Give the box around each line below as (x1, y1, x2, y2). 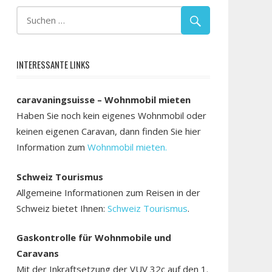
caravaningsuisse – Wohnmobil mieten (16, 93, 191, 106)
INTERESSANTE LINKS (16, 57, 90, 71)
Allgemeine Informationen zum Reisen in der (16, 186, 200, 199)
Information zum (16, 141, 85, 153)
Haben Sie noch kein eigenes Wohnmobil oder (16, 109, 206, 121)
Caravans (16, 247, 59, 259)
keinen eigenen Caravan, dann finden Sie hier (16, 125, 201, 137)
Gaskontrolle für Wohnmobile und (16, 231, 171, 243)
